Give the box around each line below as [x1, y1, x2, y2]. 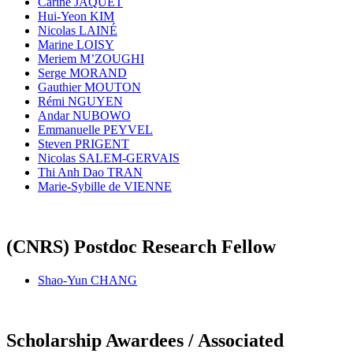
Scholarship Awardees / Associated [6, 329, 284, 351]
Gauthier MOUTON [38, 80, 141, 94]
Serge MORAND [38, 65, 127, 80]
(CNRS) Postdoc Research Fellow [6, 236, 276, 257]
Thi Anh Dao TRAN [38, 165, 143, 179]
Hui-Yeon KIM [38, 9, 114, 23]
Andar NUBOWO [38, 108, 131, 122]
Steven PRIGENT [38, 136, 129, 150]
